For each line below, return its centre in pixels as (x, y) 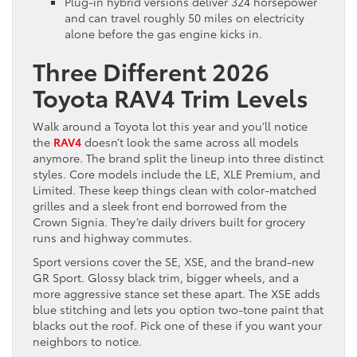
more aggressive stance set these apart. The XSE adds (177, 293)
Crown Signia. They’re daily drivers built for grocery (169, 222)
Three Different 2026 (151, 71)
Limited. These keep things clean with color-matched (175, 190)
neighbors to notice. (87, 341)
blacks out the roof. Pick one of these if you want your (177, 325)
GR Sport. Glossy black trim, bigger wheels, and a (166, 277)
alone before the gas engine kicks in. (163, 33)
